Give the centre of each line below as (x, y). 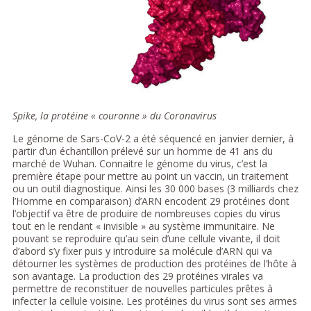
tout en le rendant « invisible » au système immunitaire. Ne (143, 226)
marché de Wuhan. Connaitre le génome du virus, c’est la (140, 163)
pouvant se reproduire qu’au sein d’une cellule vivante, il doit (146, 238)
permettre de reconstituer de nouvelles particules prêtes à (142, 288)
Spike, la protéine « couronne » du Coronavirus (114, 115)
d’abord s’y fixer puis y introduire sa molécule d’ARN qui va (142, 251)
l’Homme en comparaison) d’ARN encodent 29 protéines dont (151, 201)
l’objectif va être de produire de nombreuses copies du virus (146, 213)
